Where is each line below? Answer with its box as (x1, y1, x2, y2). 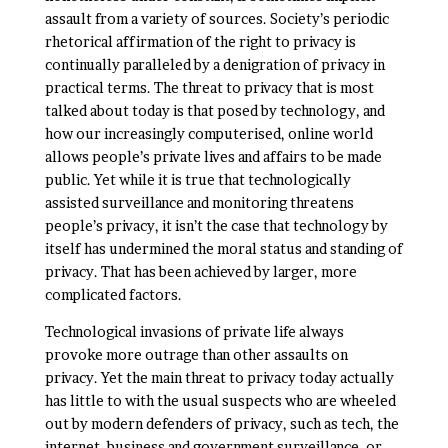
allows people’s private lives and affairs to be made (44, 148, 382, 165)
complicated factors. (44, 286, 182, 303)
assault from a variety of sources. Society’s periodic (44, 10, 389, 27)
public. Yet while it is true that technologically (44, 171, 351, 188)
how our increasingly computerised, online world (44, 125, 373, 142)
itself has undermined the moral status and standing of (44, 240, 403, 257)
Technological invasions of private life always (44, 323, 344, 340)
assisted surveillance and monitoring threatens (44, 194, 354, 211)
